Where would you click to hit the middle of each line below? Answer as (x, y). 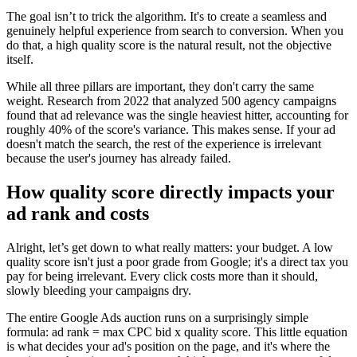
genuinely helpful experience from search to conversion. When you (175, 30)
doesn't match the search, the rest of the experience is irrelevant (164, 143)
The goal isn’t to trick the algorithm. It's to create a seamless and (167, 16)
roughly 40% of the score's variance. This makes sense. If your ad (171, 129)
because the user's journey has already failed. (119, 158)
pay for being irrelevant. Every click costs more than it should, (162, 276)
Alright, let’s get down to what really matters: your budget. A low (170, 247)
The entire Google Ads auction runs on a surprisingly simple (157, 317)
